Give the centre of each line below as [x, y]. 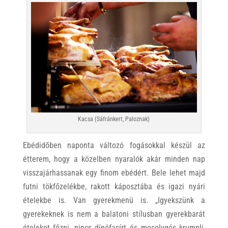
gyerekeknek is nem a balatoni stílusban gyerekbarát [114, 214]
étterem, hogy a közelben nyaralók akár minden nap [114, 159]
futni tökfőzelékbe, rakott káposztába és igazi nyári [114, 187]
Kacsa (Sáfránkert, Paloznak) [114, 119]
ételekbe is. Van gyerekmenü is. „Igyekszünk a [114, 201]
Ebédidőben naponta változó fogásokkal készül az [114, 146]
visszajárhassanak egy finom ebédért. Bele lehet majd [114, 173]
